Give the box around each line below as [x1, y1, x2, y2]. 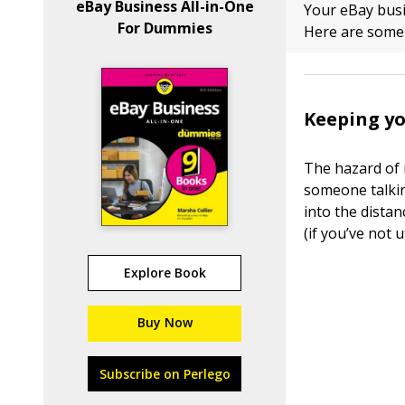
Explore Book [123, 264, 206, 281]
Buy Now [137, 314, 193, 331]
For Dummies [117, 18, 212, 38]
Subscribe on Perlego [99, 365, 231, 382]
